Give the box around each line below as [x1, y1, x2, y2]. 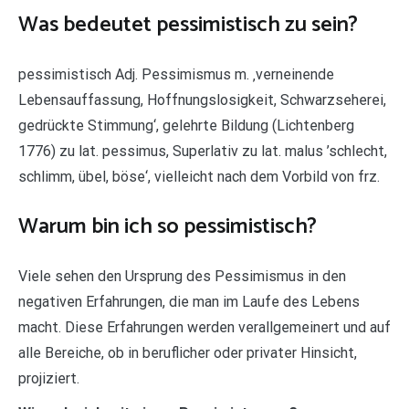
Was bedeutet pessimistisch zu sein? [18, 6, 358, 43]
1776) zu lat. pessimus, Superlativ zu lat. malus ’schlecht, [18, 142, 387, 160]
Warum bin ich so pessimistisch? [18, 208, 317, 245]
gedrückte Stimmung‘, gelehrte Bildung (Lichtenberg [18, 116, 354, 134]
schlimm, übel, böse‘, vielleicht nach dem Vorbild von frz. [18, 167, 380, 185]
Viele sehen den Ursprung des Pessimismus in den [18, 267, 346, 285]
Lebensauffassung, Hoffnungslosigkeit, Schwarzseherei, [18, 90, 386, 109]
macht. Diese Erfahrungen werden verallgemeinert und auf [18, 318, 391, 336]
